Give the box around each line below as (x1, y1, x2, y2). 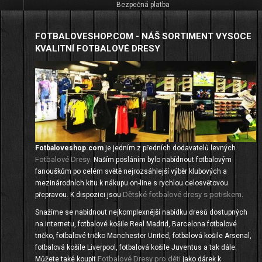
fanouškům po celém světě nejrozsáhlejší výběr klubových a (35, 167, 227, 176)
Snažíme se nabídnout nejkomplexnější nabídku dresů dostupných (35, 208, 247, 217)
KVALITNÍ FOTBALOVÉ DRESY (35, 43, 160, 54)
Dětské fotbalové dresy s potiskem (123, 190, 242, 199)
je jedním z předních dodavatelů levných (104, 144, 236, 153)
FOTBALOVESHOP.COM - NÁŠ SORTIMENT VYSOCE (35, 30, 251, 42)
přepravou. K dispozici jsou (35, 191, 123, 199)
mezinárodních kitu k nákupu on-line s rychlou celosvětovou (35, 179, 228, 188)
